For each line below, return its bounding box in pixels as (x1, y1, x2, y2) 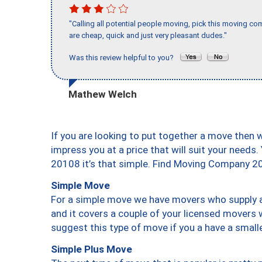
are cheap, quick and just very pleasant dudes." (69, 31, 227, 40)
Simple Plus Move (51, 243, 132, 255)
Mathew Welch (68, 88, 137, 100)
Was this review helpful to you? (69, 53, 179, 63)
